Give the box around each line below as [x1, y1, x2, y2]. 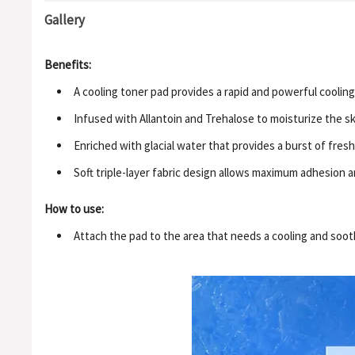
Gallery [44, 11, 85, 29]
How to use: [44, 201, 104, 217]
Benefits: [44, 57, 91, 73]
